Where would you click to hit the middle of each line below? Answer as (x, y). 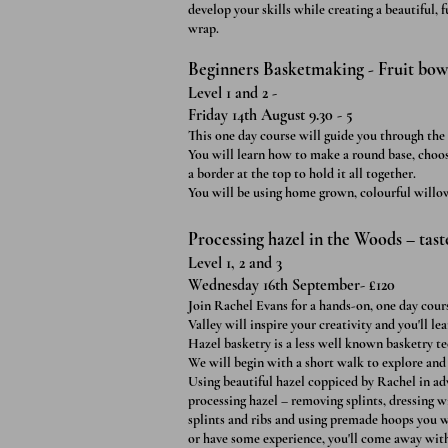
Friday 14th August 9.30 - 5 (270, 115)
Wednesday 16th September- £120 (291, 285)
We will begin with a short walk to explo (300, 362)
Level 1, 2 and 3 (237, 263)
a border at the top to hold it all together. (302, 173)
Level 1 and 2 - (234, 93)
